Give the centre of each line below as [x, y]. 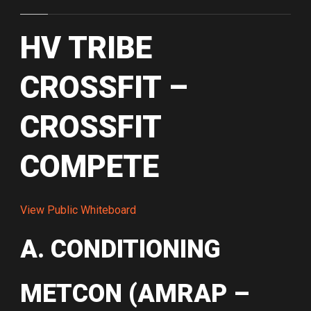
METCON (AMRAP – [135, 294]
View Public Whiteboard [78, 210]
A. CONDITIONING [120, 250]
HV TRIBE [86, 48]
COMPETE [90, 167]
